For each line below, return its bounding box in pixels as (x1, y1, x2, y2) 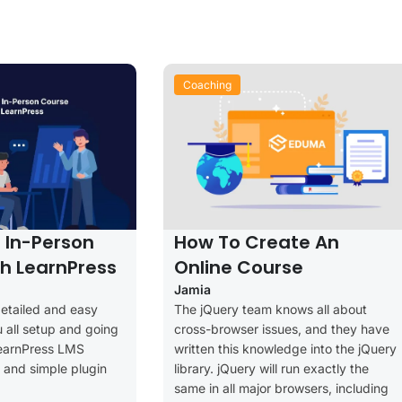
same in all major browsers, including (174, 380, 389, 396)
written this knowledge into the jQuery (174, 340, 397, 356)
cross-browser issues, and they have (174, 320, 389, 336)
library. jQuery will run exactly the (174, 360, 369, 376)
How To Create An (174, 229, 339, 255)
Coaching (183, 77, 232, 92)
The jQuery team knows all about (174, 301, 367, 317)
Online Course (174, 254, 303, 280)
